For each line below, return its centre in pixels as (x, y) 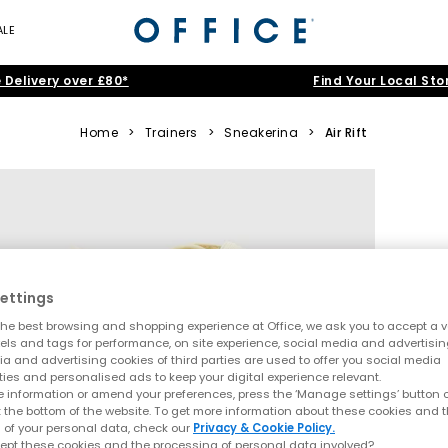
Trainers (171, 132)
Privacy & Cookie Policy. (264, 427)
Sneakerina (261, 132)
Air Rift (346, 132)
